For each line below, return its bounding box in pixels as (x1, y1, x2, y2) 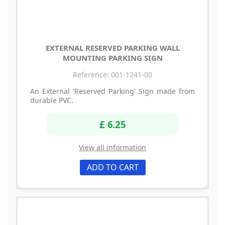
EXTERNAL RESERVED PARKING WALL (45, 43, 180, 53)
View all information (79, 142, 146, 152)
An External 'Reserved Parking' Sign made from (30, 86, 195, 96)
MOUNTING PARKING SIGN (62, 53, 163, 63)
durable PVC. (30, 95, 73, 105)
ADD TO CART (86, 161, 139, 173)
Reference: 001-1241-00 (73, 70, 152, 80)
